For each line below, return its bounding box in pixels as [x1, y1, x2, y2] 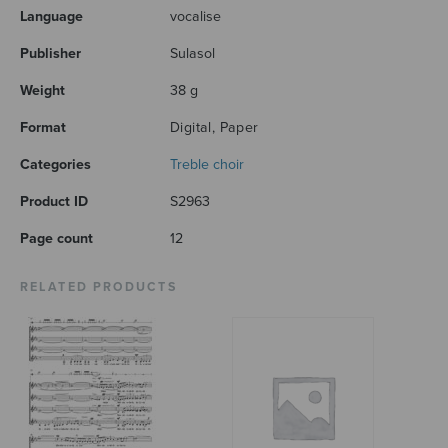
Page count [20, 230, 93, 248]
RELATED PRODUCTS [20, 280, 177, 296]
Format [20, 119, 66, 137]
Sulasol [170, 45, 215, 63]
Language [20, 8, 83, 26]
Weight [20, 82, 65, 100]
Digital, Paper [170, 119, 259, 137]
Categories [20, 156, 91, 174]
